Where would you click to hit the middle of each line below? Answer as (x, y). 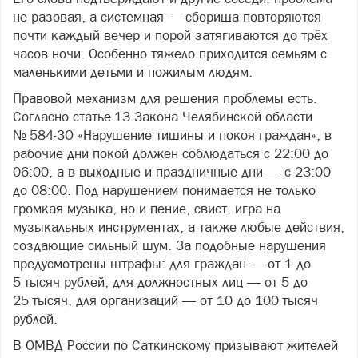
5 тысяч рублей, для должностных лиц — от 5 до (160, 282)
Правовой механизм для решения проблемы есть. (165, 98)
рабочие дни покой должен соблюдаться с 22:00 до (171, 153)
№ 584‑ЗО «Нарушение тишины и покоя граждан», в (172, 135)
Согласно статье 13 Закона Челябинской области (163, 116)
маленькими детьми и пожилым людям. (133, 72)
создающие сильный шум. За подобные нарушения (169, 245)
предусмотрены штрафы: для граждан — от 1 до (162, 263)
